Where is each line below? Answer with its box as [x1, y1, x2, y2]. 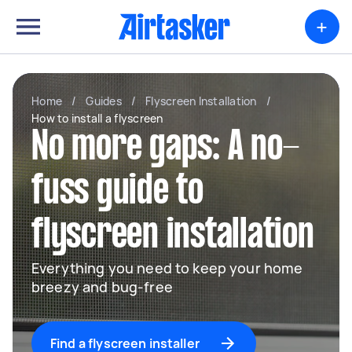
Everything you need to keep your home [31, 258, 303, 277]
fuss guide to [31, 174, 203, 211]
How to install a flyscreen [31, 111, 163, 126]
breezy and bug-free [31, 277, 173, 296]
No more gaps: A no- [31, 130, 299, 167]
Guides [86, 93, 122, 108]
